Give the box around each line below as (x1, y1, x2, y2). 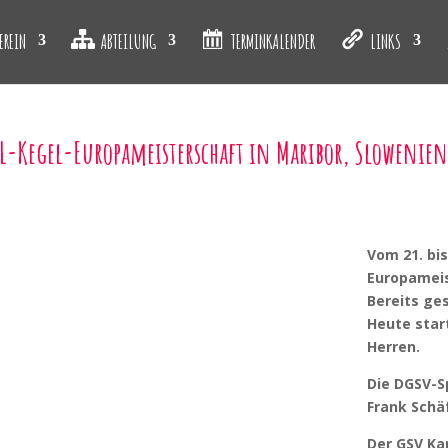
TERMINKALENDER (230, 28, 315, 54)
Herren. (366, 336, 420, 356)
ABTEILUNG (100, 28, 156, 54)
